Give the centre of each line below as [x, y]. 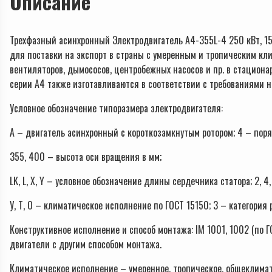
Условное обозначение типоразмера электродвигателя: [116, 108]
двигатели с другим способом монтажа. [86, 244]
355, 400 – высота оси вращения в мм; [86, 157]
